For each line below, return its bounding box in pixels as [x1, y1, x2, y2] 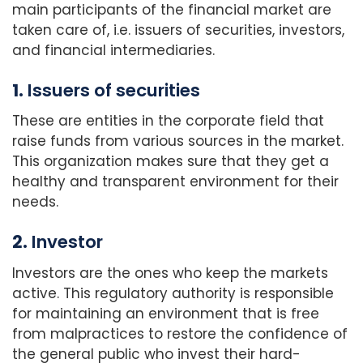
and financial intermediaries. [12, 41, 215, 61]
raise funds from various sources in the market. [12, 131, 344, 152]
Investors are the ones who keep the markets [12, 263, 328, 283]
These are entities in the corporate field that [12, 111, 324, 131]
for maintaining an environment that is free [12, 303, 319, 323]
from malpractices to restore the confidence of [12, 323, 348, 344]
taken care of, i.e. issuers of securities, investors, [12, 20, 344, 41]
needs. [12, 192, 58, 212]
